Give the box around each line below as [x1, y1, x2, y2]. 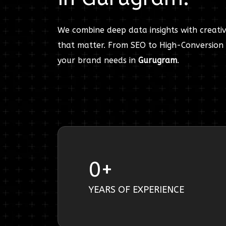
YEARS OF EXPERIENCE [88, 184, 184, 195]
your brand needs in [58, 55, 138, 65]
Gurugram [138, 55, 177, 65]
